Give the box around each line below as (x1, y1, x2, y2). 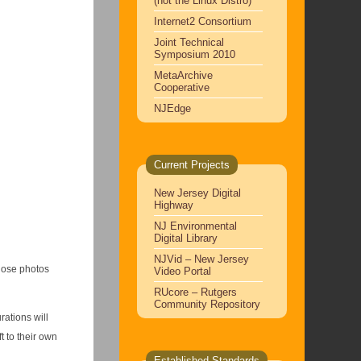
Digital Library (153, 231, 218, 244)
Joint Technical (153, 35, 224, 48)
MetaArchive (153, 68, 213, 81)
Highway (153, 198, 193, 211)
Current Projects (153, 158, 230, 171)
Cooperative (153, 81, 210, 93)
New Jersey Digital (153, 186, 241, 199)
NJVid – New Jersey (153, 252, 249, 265)
